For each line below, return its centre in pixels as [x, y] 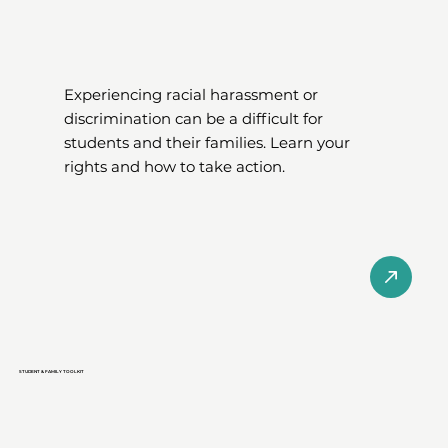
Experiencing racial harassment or [191, 95]
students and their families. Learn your [207, 143]
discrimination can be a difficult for [194, 119]
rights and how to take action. [175, 167]
